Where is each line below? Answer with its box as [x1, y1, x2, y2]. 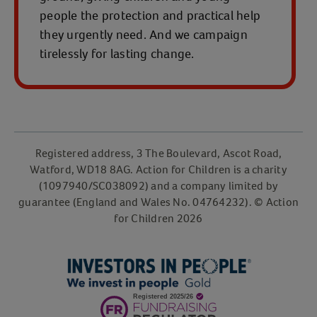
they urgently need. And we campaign [40, 25, 248, 43]
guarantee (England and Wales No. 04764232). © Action [18, 194, 299, 209]
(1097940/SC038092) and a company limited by [38, 178, 279, 193]
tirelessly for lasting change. [40, 45, 195, 62]
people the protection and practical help [40, 6, 260, 24]
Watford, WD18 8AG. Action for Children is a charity [30, 161, 287, 177]
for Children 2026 [114, 210, 203, 226]
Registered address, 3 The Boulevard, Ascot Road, [35, 145, 282, 161]
